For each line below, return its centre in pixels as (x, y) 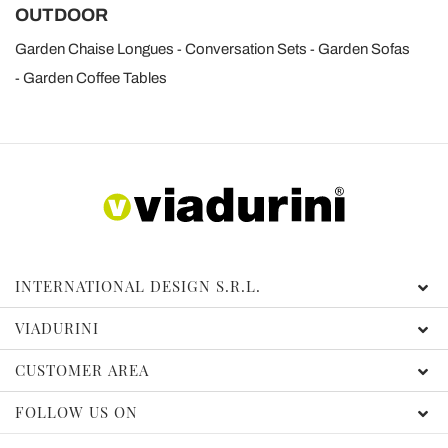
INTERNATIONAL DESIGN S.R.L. (138, 286)
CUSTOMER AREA (82, 370)
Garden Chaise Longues (94, 49)
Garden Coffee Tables (95, 78)
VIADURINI (57, 328)
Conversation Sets (246, 49)
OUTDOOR (61, 15)
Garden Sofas (364, 49)
